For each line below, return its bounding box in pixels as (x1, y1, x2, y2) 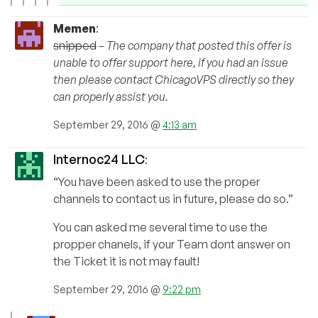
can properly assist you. (53, 89, 168, 104)
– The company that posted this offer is (99, 38, 292, 53)
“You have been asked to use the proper (53, 175, 260, 190)
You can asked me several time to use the (53, 220, 268, 235)
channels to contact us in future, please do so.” (53, 192, 293, 207)
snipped (53, 38, 97, 53)
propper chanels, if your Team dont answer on (53, 237, 290, 252)
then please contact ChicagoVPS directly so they (53, 72, 294, 87)
